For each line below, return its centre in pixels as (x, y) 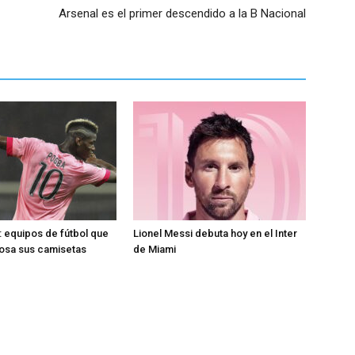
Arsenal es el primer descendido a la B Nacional (182, 13)
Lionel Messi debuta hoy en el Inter (215, 233)
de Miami (155, 249)
